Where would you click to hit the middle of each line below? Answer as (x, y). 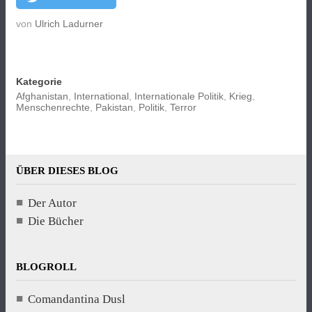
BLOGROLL (46, 266)
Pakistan (114, 108)
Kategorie (39, 82)
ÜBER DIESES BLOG (67, 171)
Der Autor (52, 203)
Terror (183, 108)
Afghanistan (42, 96)
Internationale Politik (179, 96)
